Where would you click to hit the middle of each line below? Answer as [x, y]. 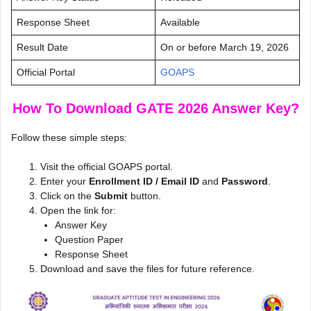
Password [245, 181]
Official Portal [46, 72]
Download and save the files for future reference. [148, 268]
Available [180, 22]
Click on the [67, 195]
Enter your [65, 181]
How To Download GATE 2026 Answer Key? [155, 108]
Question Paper [89, 239]
